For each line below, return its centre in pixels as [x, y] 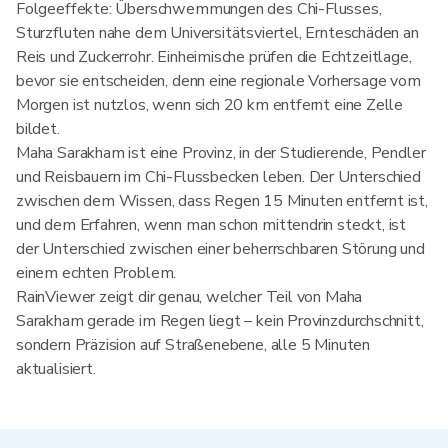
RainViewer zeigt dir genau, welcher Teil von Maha [189, 297]
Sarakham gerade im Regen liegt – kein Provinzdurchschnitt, [220, 321]
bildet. [38, 129]
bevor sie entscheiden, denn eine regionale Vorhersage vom [218, 81]
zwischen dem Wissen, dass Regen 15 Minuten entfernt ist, [222, 201]
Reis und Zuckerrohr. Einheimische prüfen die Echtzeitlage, [214, 57]
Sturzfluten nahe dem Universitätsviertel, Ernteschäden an [217, 33]
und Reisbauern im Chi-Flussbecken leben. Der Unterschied [218, 177]
